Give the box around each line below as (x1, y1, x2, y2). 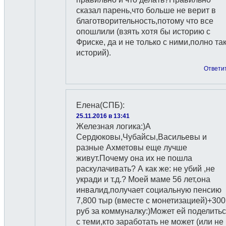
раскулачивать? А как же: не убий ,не (76, 164, 215, 173)
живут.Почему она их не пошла (76, 154, 192, 162)
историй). (76, 48, 111, 57)
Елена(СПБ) (76, 101, 123, 109)
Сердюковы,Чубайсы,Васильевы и (76, 133, 207, 141)
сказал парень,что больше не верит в (76, 6, 216, 15)
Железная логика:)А (76, 122, 151, 131)
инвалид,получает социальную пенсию (76, 186, 221, 194)
